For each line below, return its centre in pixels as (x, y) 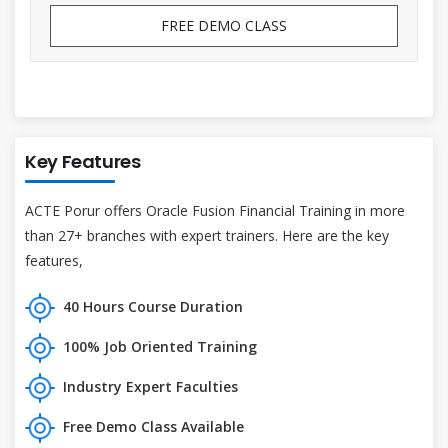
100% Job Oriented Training (160, 346)
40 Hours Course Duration (153, 306)
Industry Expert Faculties (150, 386)
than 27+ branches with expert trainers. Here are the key (207, 235)
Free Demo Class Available (153, 426)
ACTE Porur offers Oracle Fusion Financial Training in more (215, 210)
